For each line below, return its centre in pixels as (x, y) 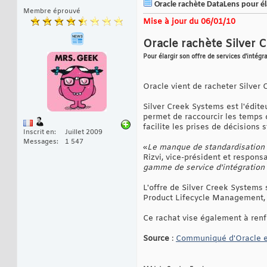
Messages (40, 142)
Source (156, 239)
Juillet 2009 (84, 133)
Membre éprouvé (52, 12)
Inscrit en (39, 133)
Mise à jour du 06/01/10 (189, 22)
